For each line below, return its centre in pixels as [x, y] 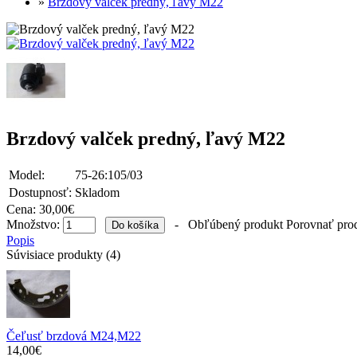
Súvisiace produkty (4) [63, 255]
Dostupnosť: [40, 193]
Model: [27, 175]
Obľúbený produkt [235, 225]
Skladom [97, 193]
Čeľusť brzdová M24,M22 [74, 336]
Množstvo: [35, 225]
